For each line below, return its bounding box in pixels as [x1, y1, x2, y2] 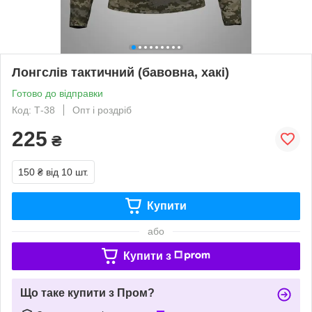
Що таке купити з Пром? [20, 286, 155, 299]
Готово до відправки [12, 87, 103, 99]
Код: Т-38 [12, 104, 55, 116]
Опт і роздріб [72, 104, 132, 116]
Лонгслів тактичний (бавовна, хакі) [12, 65, 229, 79]
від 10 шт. [46, 166, 88, 178]
